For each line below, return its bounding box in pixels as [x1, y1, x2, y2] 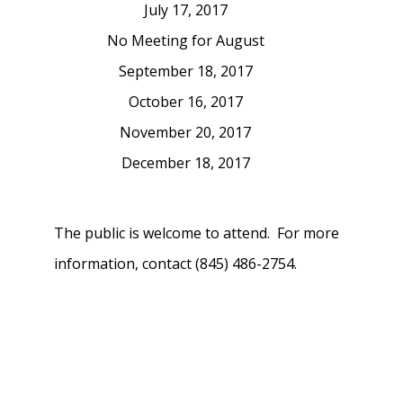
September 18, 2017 [118, 61, 253, 81]
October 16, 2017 [128, 92, 243, 112]
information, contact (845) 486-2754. [54, 254, 297, 273]
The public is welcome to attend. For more [54, 223, 339, 243]
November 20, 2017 [120, 122, 251, 142]
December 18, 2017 [121, 153, 250, 173]
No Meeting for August [106, 31, 264, 50]
